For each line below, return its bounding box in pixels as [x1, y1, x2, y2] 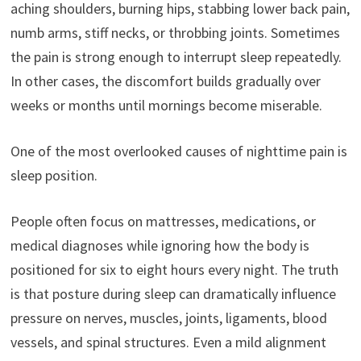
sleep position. [10, 166, 98, 185]
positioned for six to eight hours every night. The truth [10, 260, 338, 280]
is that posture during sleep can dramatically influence [10, 284, 336, 304]
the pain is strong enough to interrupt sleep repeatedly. [10, 48, 342, 67]
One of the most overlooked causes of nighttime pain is [10, 142, 347, 161]
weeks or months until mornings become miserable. [10, 96, 322, 115]
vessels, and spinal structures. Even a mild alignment [10, 333, 326, 352]
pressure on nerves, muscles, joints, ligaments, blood [10, 309, 327, 328]
